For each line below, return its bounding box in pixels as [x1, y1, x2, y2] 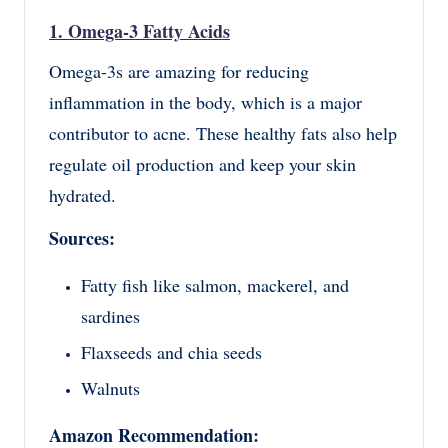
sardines [81, 304, 140, 329]
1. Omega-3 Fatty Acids [49, 18, 230, 45]
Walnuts [81, 376, 140, 401]
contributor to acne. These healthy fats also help [49, 121, 397, 146]
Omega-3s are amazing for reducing [49, 59, 309, 84]
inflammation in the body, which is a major [49, 90, 362, 115]
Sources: [49, 225, 115, 252]
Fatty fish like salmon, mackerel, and [81, 273, 349, 298]
